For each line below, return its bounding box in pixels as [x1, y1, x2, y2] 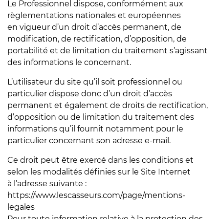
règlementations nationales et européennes [7, 11, 181, 20]
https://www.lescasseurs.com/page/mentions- [7, 191, 185, 200]
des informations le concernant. [7, 58, 131, 67]
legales [7, 202, 35, 212]
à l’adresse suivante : [7, 179, 87, 188]
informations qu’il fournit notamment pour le [7, 124, 183, 133]
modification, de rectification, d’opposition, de [7, 34, 187, 44]
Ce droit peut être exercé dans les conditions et [7, 155, 194, 165]
